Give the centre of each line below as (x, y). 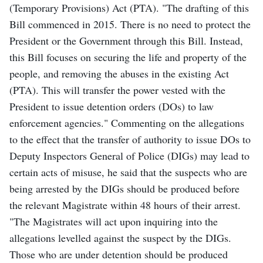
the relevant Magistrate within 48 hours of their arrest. (125, 205)
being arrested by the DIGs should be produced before (124, 188)
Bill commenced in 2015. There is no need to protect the (130, 24)
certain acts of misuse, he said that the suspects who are (128, 172)
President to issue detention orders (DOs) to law (112, 106)
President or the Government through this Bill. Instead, (126, 40)
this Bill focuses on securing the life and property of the (128, 57)
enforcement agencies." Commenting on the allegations (127, 122)
